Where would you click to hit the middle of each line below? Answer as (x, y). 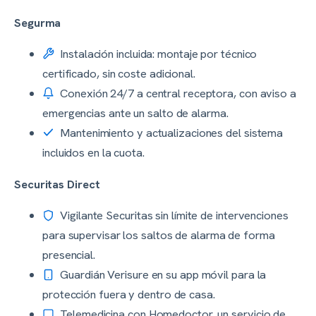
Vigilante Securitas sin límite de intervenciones (173, 215)
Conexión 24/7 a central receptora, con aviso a (177, 93)
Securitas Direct (57, 184)
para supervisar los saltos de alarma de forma (159, 235)
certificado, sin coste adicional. (119, 74)
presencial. (69, 255)
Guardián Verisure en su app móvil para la (162, 275)
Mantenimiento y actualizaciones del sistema (170, 133)
